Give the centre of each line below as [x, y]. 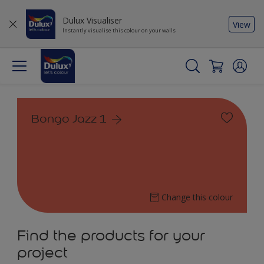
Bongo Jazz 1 [69, 118]
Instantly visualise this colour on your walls [119, 30]
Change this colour [197, 197]
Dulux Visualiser [92, 20]
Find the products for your [111, 235]
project [42, 253]
